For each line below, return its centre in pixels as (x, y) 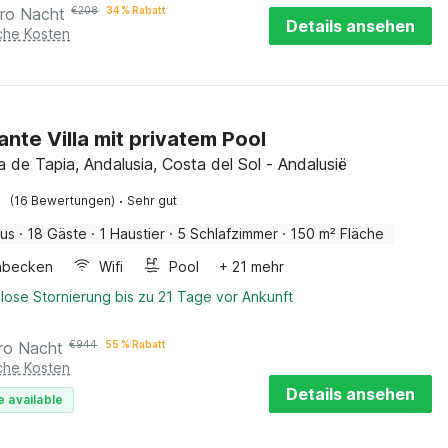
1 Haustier (132, 233)
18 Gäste (57, 233)
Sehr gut (152, 200)
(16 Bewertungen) (63, 200)
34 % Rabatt (136, 10)
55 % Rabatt (136, 344)
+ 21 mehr (252, 266)
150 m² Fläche (337, 233)
